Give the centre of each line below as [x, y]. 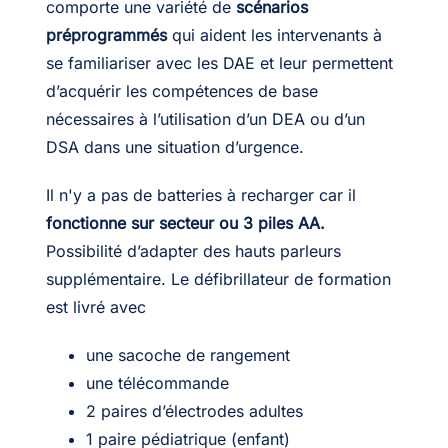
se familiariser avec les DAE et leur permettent [219, 62]
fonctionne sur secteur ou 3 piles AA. [185, 222]
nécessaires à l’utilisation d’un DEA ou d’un [205, 118]
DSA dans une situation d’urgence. [174, 146]
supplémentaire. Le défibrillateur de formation [220, 278]
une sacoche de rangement [187, 354]
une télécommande [157, 382]
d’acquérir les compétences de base [181, 90]
